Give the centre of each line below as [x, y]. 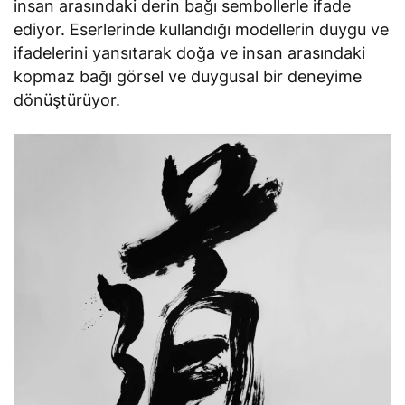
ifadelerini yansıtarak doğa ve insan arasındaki [190, 53]
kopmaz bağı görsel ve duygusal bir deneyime [188, 77]
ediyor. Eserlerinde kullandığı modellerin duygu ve [202, 30]
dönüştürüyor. [67, 100]
